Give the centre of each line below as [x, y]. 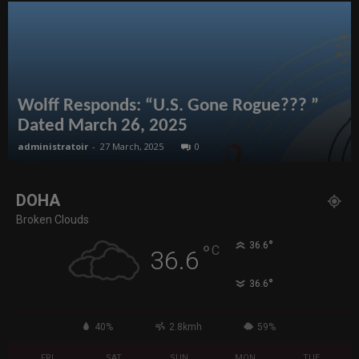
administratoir [53, 146]
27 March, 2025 [132, 146]
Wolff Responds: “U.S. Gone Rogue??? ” [168, 106]
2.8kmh [185, 327]
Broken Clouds [52, 220]
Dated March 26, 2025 [103, 126]
